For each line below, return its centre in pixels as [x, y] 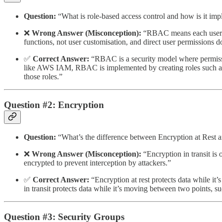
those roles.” [43, 77]
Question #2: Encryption [54, 105]
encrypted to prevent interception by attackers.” [97, 163]
